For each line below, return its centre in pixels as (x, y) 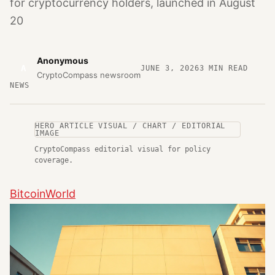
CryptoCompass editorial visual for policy (122, 149)
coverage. (54, 160)
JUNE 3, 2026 (170, 68)
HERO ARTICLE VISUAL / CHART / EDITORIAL (130, 126)
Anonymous (63, 60)
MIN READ (226, 68)
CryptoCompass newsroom (89, 75)
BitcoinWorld (43, 194)
